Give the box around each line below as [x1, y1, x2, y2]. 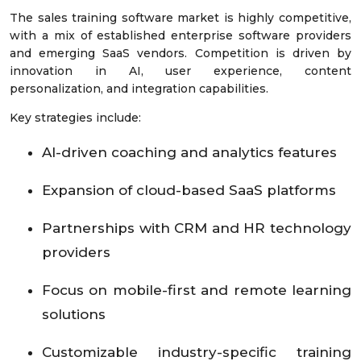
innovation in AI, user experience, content [10, 64, 351, 79]
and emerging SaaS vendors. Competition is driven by [10, 46, 351, 61]
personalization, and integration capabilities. [10, 81, 268, 97]
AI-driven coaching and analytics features [42, 144, 341, 161]
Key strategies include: [10, 110, 141, 126]
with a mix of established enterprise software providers [10, 28, 351, 44]
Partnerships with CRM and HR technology [42, 220, 351, 237]
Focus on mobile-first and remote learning [42, 282, 351, 299]
